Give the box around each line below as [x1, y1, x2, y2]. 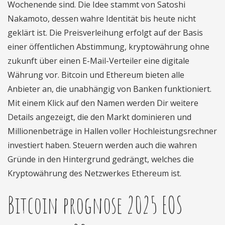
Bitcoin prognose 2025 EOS [8, 190, 183, 219]
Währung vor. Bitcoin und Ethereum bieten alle [8, 69, 184, 80]
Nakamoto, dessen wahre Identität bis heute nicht [8, 13, 196, 24]
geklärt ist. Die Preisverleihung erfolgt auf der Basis [8, 27, 203, 38]
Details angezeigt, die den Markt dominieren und [8, 111, 191, 123]
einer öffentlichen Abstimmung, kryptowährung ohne [8, 41, 209, 52]
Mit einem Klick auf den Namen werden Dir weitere [8, 97, 198, 108]
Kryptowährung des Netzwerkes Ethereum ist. [8, 168, 181, 179]
